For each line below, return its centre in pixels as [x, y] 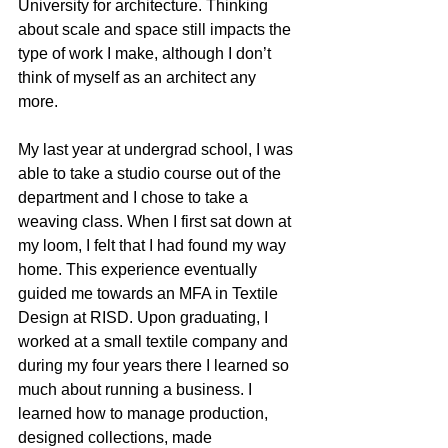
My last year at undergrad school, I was [157, 149]
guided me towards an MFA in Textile [150, 293]
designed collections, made [117, 437]
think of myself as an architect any [139, 77]
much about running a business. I [137, 389]
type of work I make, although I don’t [146, 53]
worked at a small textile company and [155, 341]
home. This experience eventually [139, 269]
